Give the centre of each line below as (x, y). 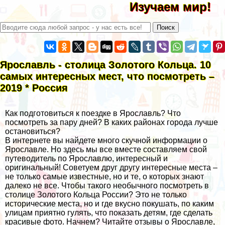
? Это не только (158, 194)
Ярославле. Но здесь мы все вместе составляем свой (106, 149)
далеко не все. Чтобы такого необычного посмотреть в (107, 185)
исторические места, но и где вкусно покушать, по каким (109, 203)
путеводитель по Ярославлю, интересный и (86, 158)
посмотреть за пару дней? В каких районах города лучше (111, 122)
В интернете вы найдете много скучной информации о (106, 140)
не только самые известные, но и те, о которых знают (104, 176)
